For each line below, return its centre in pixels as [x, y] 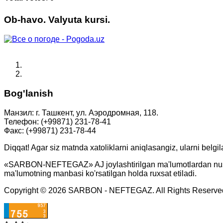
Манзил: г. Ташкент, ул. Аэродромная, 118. [81, 112]
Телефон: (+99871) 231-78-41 [57, 121]
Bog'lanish [29, 93]
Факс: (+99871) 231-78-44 [50, 130]
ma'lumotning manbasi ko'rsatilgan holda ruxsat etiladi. [100, 173]
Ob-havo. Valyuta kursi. [57, 20]
